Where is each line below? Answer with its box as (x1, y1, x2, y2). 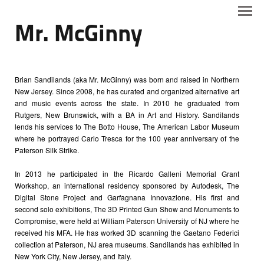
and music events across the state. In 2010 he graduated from (15, 98, 239, 108)
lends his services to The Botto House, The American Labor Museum (15, 121, 239, 131)
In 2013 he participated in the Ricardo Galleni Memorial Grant (15, 169, 239, 179)
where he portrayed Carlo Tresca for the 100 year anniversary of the (15, 133, 239, 143)
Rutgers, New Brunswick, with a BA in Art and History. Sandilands (15, 110, 239, 120)
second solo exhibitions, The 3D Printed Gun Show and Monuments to (15, 204, 239, 214)
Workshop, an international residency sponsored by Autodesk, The (15, 180, 239, 190)
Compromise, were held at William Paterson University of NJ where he (15, 216, 239, 226)
